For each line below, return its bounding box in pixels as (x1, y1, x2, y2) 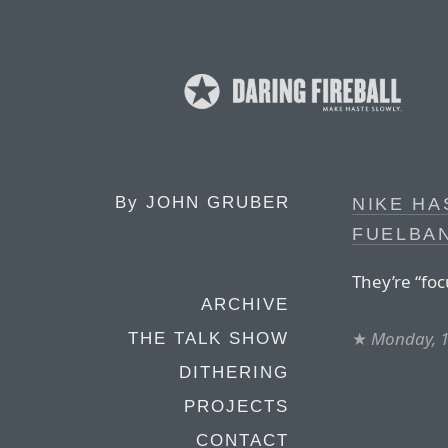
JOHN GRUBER (146, 193, 290, 212)
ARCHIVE (201, 295, 289, 314)
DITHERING (179, 363, 289, 382)
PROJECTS (184, 397, 289, 416)
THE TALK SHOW (128, 329, 289, 348)
